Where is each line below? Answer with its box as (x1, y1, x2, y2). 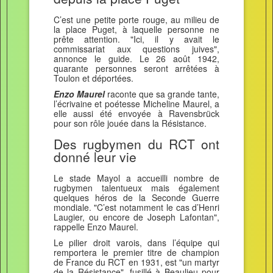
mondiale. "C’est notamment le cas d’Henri (53, 200, 220, 213)
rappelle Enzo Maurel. (53, 220, 138, 233)
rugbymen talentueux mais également (53, 181, 220, 194)
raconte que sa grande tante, (104, 88, 220, 101)
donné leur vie (53, 147, 136, 166)
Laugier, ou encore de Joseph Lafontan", (53, 210, 220, 223)
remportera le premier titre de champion (53, 246, 220, 259)
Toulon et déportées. (53, 71, 133, 84)
